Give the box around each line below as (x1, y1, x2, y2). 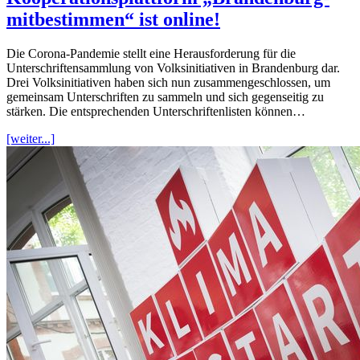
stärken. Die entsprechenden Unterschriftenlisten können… (6, 104, 305, 118)
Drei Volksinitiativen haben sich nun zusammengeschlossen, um (6, 75, 330, 89)
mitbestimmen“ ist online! (6, 8, 220, 30)
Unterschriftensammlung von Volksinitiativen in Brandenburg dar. (6, 60, 340, 75)
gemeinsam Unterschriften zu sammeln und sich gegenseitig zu (6, 89, 324, 104)
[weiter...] (6, 131, 55, 145)
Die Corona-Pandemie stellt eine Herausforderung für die (6, 46, 296, 60)
